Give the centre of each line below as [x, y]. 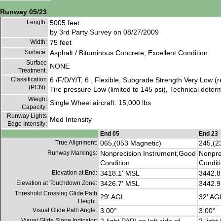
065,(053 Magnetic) [131, 143]
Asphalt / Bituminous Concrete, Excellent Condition [129, 53]
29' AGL [112, 197]
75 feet [61, 43]
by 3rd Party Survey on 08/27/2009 [104, 32]
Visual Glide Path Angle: [65, 210]
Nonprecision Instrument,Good [148, 154]
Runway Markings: [72, 153]
